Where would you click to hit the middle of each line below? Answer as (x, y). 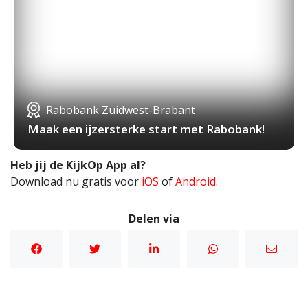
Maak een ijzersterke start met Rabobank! (146, 129)
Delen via (154, 219)
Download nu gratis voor (76, 182)
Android (196, 182)
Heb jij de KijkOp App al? (78, 165)
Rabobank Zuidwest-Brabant (121, 110)
